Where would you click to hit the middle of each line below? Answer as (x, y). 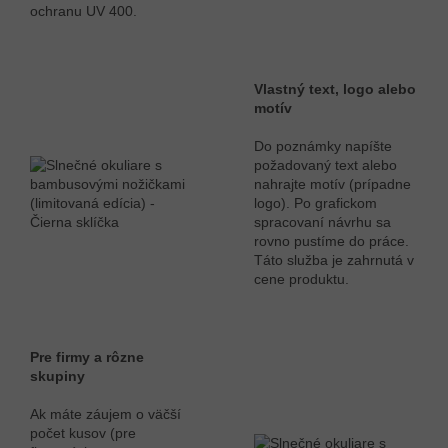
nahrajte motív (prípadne (332, 184)
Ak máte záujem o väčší (105, 414)
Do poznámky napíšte (323, 146)
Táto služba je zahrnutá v (334, 260)
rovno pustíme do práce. (331, 241)
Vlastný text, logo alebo (335, 89)
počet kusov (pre (83, 433)
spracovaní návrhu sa (322, 222)
